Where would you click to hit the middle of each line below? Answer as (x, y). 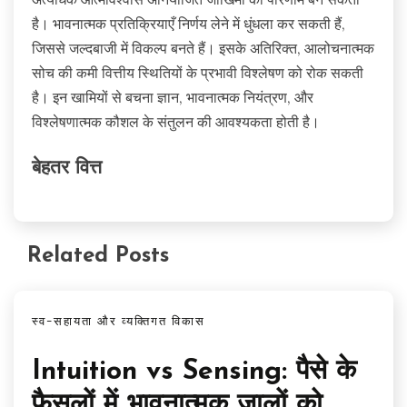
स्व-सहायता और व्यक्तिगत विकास (119, 321)
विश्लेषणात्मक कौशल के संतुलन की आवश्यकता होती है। (176, 121)
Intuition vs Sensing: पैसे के (194, 372)
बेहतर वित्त (67, 169)
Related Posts (98, 257)
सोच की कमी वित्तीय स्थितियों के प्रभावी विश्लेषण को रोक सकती (198, 72)
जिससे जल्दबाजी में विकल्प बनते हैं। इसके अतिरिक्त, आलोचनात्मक (203, 48)
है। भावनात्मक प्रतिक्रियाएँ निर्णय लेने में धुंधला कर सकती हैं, (189, 23)
